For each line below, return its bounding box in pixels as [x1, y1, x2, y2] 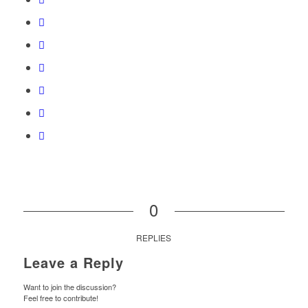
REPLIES [136, 232, 172, 244]
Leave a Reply [23, 252, 124, 273]
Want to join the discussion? [23, 281, 116, 293]
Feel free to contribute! [23, 292, 98, 304]
